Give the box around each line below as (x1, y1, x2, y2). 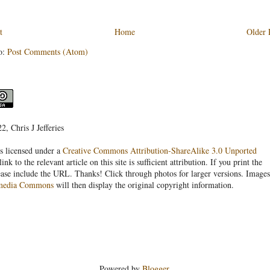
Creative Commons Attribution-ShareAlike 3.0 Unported (63, 144, 257, 156)
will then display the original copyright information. (54, 178, 234, 190)
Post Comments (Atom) (7, 45, 88, 57)
